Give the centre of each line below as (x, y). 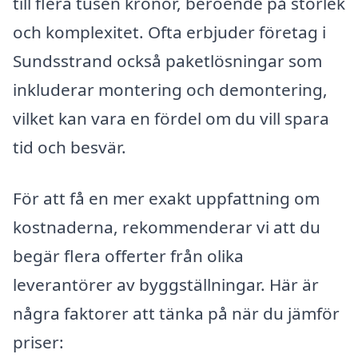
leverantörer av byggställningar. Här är (166, 284)
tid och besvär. (70, 147)
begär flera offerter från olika (128, 255)
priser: (38, 342)
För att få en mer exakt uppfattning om (166, 198)
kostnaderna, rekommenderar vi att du (167, 227)
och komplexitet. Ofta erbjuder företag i (169, 32)
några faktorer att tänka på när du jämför (176, 313)
